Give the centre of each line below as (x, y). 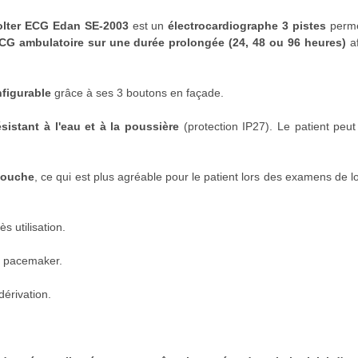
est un (148, 25)
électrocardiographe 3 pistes (247, 25)
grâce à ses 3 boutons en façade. (137, 92)
